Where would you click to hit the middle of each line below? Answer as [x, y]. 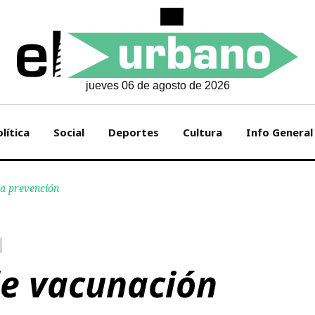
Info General [279, 132]
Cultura [202, 132]
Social [69, 132]
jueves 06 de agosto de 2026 [157, 85]
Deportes [133, 132]
